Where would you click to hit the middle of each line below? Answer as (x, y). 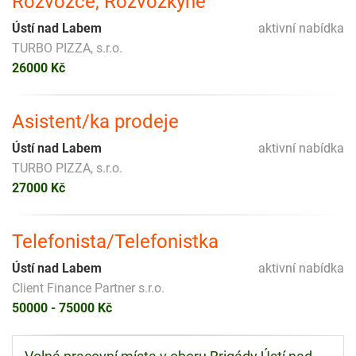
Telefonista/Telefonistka (115, 242)
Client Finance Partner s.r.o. (88, 288)
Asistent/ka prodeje (95, 122)
